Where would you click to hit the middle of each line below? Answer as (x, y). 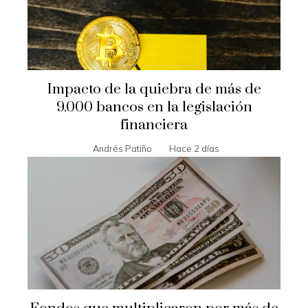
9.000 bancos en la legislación (154, 108)
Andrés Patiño (122, 149)
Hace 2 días (194, 149)
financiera (154, 125)
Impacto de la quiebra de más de (154, 90)
